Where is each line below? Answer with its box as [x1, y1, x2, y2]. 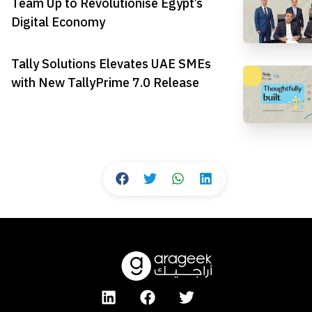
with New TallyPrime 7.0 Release [11, 73, 199, 93]
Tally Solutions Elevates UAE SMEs [11, 54, 211, 74]
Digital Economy [11, 12, 105, 31]
